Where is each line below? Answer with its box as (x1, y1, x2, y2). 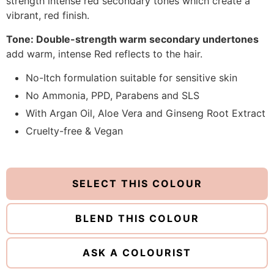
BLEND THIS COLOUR (75, 212, 199, 224)
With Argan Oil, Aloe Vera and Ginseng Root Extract (25, 107, 265, 119)
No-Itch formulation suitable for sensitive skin (25, 72, 237, 84)
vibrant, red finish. (6, 9, 89, 21)
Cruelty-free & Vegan (25, 125, 123, 137)
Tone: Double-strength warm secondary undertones (6, 33, 259, 45)
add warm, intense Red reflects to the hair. (6, 48, 202, 60)
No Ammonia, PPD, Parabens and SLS (25, 89, 199, 102)
